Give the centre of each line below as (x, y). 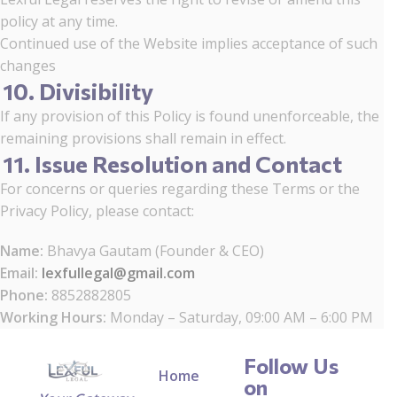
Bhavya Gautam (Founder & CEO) (154, 251)
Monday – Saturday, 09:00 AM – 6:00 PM (240, 317)
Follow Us (291, 366)
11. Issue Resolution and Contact (172, 163)
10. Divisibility (78, 91)
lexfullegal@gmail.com (118, 273)
